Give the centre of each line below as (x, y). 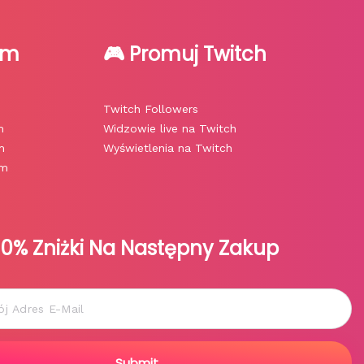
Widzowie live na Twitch (170, 129)
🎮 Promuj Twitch (185, 54)
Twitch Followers (151, 109)
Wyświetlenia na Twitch (168, 148)
